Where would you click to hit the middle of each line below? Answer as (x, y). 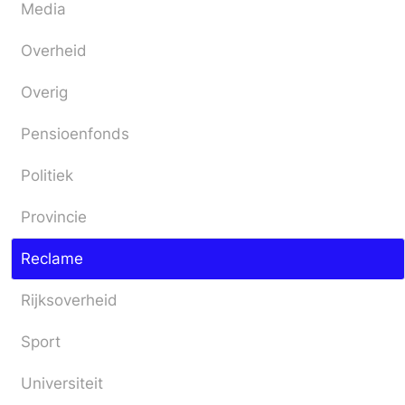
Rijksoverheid (69, 300)
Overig (44, 92)
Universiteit (62, 383)
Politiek (47, 175)
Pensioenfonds (75, 134)
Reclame (52, 259)
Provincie (54, 217)
